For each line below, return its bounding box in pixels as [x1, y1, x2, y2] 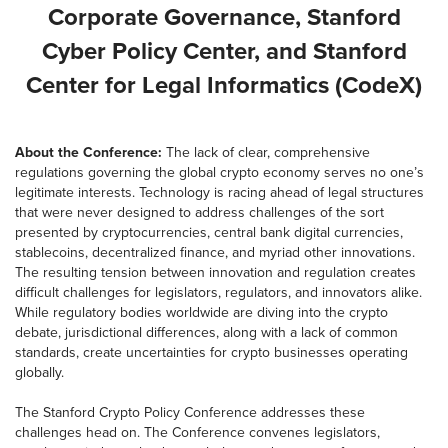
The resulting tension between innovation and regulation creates [15, 264, 416, 281]
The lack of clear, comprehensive [162, 144, 370, 161]
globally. [15, 364, 64, 381]
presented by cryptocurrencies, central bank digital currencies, [15, 224, 403, 241]
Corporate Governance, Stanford [47, 3, 401, 32]
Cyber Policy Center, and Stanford [41, 37, 407, 66]
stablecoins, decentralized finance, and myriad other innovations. [15, 244, 415, 261]
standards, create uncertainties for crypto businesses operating [15, 344, 408, 361]
